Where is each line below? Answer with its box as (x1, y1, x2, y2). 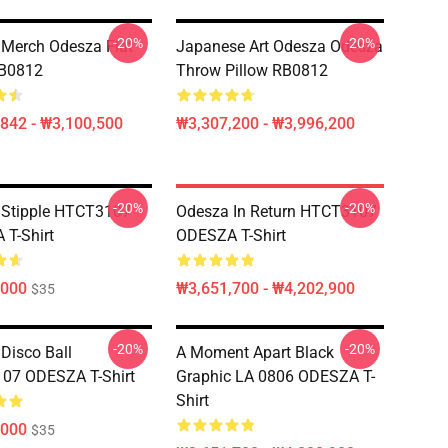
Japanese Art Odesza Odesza (176, 37, 383, 56)
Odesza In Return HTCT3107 (176, 202, 377, 221)
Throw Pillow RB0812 (176, 61, 328, 80)
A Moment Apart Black (176, 343, 334, 362)
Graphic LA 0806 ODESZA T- (176, 367, 375, 386)
